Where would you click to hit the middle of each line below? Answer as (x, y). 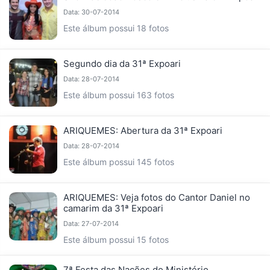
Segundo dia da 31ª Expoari (122, 64)
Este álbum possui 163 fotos (119, 95)
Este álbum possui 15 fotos (116, 240)
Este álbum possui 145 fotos (119, 162)
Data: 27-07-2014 (91, 224)
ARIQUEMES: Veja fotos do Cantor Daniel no (157, 198)
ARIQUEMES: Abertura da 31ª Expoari (143, 131)
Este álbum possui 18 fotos (116, 28)
